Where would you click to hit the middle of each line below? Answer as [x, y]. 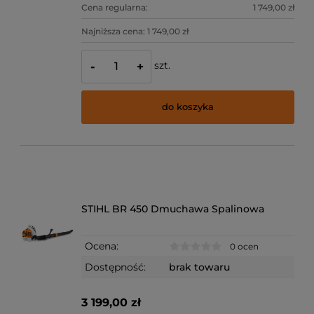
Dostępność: [116, 267]
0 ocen [245, 247]
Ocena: [102, 246]
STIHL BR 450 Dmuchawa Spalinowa [173, 209]
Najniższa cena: [115, 31]
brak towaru [200, 267]
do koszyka [188, 107]
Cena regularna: [115, 8]
